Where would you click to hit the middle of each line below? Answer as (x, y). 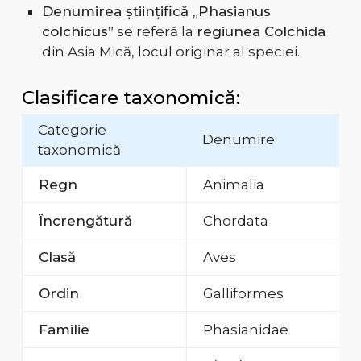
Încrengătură (85, 221)
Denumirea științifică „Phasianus (156, 12)
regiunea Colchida (261, 32)
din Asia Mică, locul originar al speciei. (170, 52)
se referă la (155, 32)
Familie (64, 330)
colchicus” (77, 32)
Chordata (235, 221)
